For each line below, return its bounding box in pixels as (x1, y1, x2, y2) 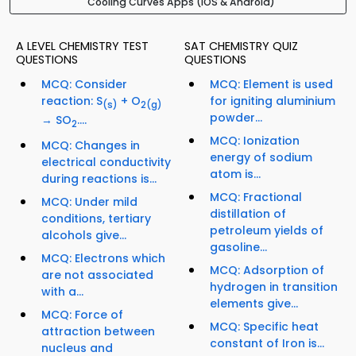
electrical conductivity (41, 153, 171, 170)
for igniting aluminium (210, 93, 335, 110)
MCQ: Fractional (210, 189, 302, 206)
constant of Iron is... (210, 335, 324, 352)
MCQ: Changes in (41, 137, 140, 153)
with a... (41, 283, 83, 300)
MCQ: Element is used (210, 76, 333, 93)
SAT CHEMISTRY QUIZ (184, 38, 298, 55)
